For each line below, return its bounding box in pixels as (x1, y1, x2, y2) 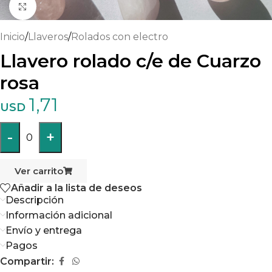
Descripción (5, 194, 64, 206)
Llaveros (28, 31, 68, 42)
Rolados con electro (71, 31, 168, 42)
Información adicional (5, 209, 112, 222)
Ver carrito (15, 165, 63, 177)
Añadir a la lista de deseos (11, 182, 142, 194)
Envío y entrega (5, 225, 82, 237)
